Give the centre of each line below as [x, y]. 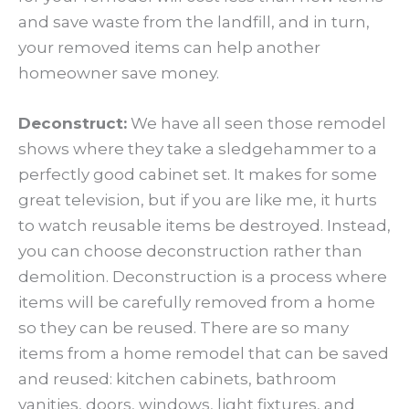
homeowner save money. [121, 73]
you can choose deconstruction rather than [190, 252]
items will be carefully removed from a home [197, 303]
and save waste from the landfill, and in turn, [194, 22]
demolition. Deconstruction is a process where [203, 277]
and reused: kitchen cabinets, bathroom [178, 379]
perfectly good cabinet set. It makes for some [198, 175]
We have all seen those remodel [257, 124]
